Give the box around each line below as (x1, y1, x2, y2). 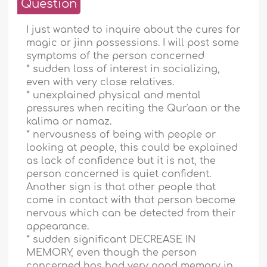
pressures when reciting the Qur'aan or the (26, 103, 241, 114)
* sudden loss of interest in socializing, (26, 64, 221, 75)
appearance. (26, 221, 89, 232)
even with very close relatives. (26, 77, 175, 88)
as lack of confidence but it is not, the (26, 156, 216, 167)
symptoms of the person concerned (26, 51, 205, 62)
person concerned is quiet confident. (26, 169, 212, 180)
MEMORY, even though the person (26, 247, 197, 259)
